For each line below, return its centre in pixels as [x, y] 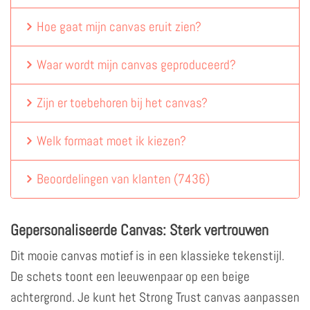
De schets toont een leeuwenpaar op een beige [130, 276]
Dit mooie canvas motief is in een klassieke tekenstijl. [147, 255]
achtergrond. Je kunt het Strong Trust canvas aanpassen [155, 297]
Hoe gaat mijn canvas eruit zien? [119, 26]
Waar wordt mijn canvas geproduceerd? [137, 64]
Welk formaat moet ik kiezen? [112, 140]
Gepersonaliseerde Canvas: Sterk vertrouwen [139, 229]
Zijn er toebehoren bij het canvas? [122, 102]
